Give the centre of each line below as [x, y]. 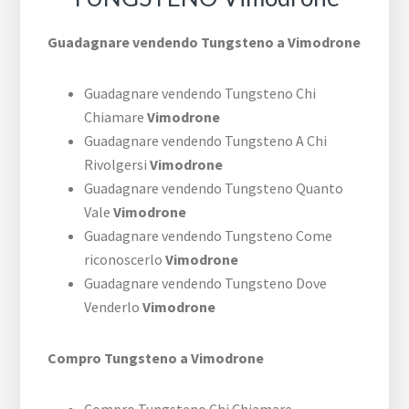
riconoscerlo [125, 260]
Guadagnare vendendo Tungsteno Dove [206, 283]
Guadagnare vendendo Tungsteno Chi [200, 94]
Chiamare [116, 117]
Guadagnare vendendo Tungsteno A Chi [206, 141]
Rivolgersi [117, 165]
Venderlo [114, 307]
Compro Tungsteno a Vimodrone [156, 358]
